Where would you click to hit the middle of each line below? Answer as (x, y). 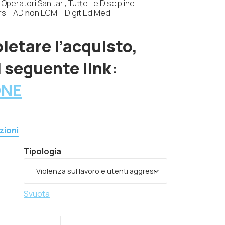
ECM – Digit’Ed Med (75, 13)
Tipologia (42, 151)
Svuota (37, 194)
